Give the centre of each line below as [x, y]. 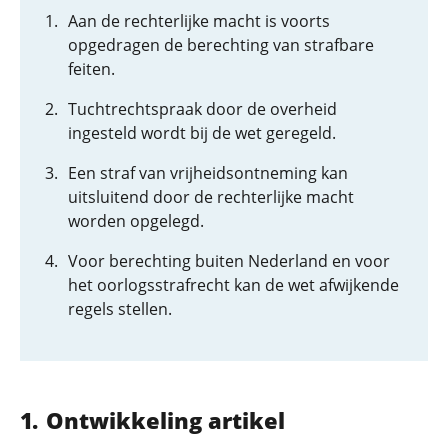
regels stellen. [120, 309]
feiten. [91, 69]
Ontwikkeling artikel [165, 420]
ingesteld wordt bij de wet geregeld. [202, 133]
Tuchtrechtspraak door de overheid [202, 109]
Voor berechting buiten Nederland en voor [229, 261]
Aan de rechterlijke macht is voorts [199, 21]
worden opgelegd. [136, 221]
